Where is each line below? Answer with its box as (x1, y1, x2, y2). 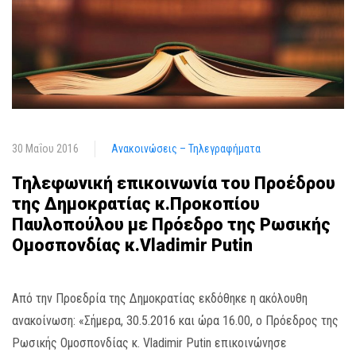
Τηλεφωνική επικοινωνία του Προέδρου (12, 173, 335, 194)
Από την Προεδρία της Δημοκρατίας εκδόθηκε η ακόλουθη (12, 291, 308, 307)
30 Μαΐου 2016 (12, 142, 79, 156)
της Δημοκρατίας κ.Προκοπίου (12, 194, 260, 215)
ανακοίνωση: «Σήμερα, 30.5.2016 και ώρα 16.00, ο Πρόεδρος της (12, 313, 339, 329)
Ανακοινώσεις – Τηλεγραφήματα (111, 142, 261, 156)
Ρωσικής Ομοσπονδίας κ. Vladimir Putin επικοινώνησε (12, 335, 287, 351)
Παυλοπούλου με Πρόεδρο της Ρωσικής (12, 215, 331, 235)
